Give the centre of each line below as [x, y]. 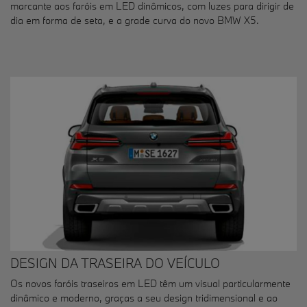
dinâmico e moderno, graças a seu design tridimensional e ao [144, 297]
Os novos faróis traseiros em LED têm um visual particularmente [150, 283]
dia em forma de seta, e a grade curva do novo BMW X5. [135, 21]
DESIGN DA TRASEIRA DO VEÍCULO [115, 263]
